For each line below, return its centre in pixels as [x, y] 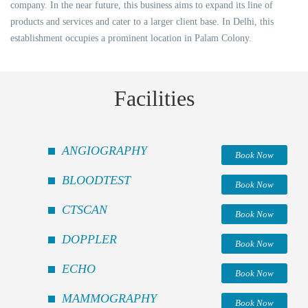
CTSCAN [85, 209]
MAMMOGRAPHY [109, 298]
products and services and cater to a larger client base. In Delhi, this [142, 21]
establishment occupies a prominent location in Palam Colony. [131, 38]
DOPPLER [89, 239]
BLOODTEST [96, 180]
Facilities [154, 98]
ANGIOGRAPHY [104, 150]
